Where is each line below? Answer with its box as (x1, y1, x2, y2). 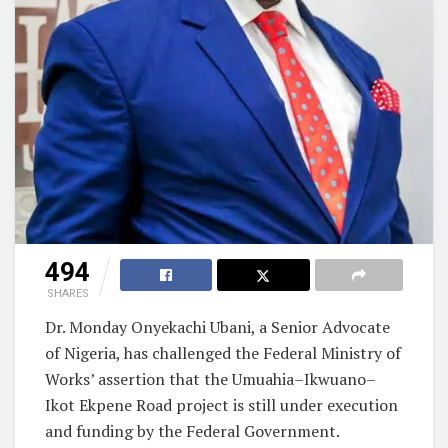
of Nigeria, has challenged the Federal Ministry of (45, 341, 401, 364)
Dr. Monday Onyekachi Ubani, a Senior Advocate (45, 315, 390, 338)
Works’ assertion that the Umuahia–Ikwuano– (45, 367, 376, 390)
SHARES (46, 286, 89, 300)
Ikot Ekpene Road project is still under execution (45, 393, 398, 416)
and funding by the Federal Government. (45, 419, 340, 442)
